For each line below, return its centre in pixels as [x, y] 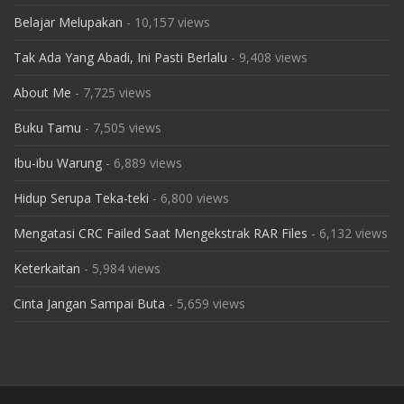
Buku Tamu [47, 128]
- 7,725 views [111, 92]
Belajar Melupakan [68, 22]
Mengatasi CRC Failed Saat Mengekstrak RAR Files [161, 233]
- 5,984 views [120, 268]
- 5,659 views [205, 303]
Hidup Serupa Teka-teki [81, 198]
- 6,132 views [348, 233]
